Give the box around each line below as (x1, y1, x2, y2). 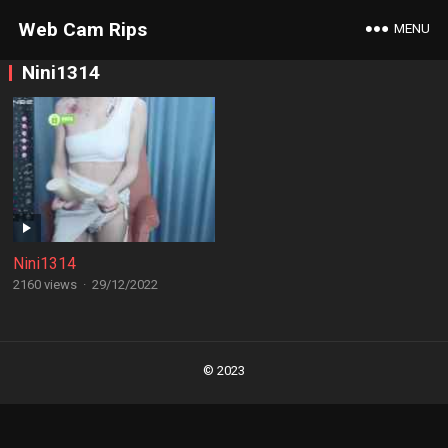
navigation (7, 361, 87, 380)
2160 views (12, 277, 77, 292)
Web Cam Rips (17, 18, 147, 41)
